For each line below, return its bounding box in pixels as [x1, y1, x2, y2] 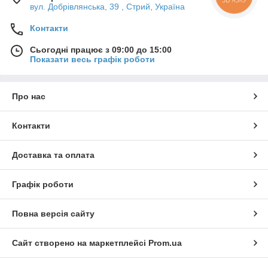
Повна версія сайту [12, 209, 95, 219]
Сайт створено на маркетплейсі [12, 238, 148, 248]
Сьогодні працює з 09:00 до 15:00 [30, 45, 172, 55]
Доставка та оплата [12, 150, 95, 160]
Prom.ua [148, 238, 182, 248]
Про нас [12, 92, 45, 102]
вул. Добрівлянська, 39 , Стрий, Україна [30, 2, 185, 12]
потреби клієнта [12, 2, 74, 13]
